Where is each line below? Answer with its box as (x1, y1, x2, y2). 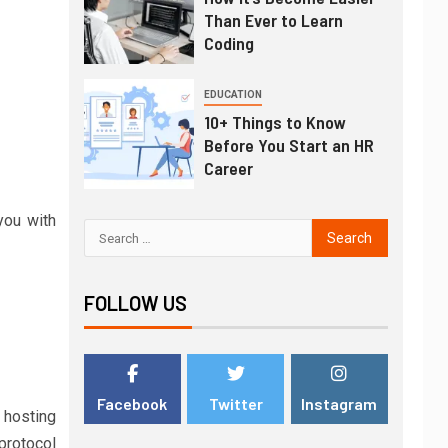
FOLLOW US (83, 291, 187, 315)
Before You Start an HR (203, 134, 374, 156)
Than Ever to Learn (203, 9, 343, 31)
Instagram (301, 394, 378, 413)
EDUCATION (203, 89, 262, 100)
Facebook (97, 394, 168, 413)
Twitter (208, 394, 263, 413)
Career (203, 157, 253, 179)
